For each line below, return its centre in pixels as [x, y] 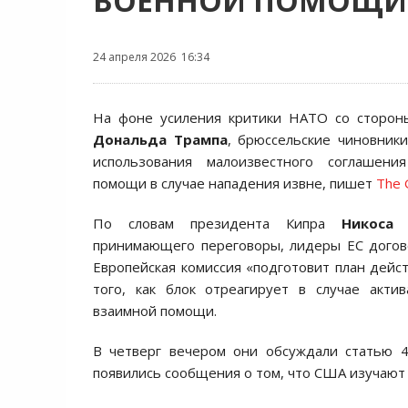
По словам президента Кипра [217, 223]
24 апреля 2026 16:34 [151, 57]
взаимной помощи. [155, 311]
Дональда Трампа [160, 139]
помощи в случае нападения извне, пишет [235, 183]
